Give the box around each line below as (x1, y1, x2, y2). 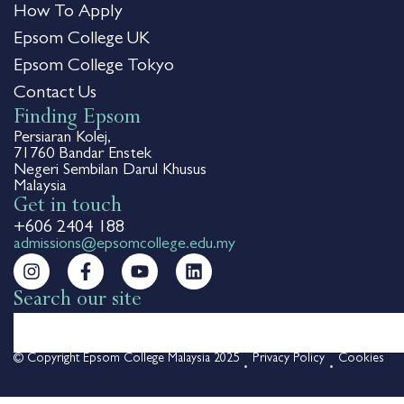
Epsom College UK (14, 30, 150, 49)
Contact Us (14, 84, 96, 103)
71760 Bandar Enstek (14, 146, 151, 163)
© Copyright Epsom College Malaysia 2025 (14, 352, 239, 365)
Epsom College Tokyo (14, 57, 174, 76)
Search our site (14, 289, 142, 313)
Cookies (338, 352, 384, 365)
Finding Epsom (14, 106, 141, 131)
